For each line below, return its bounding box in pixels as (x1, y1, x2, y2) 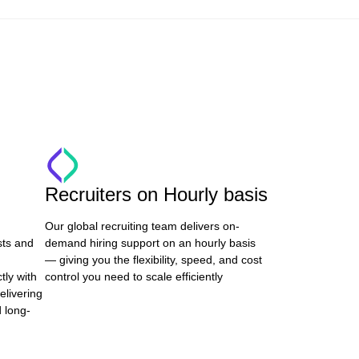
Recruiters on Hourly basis (45, 184, 268, 205)
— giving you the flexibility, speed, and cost (45, 253, 262, 266)
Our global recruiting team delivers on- (45, 220, 240, 232)
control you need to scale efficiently (45, 270, 223, 283)
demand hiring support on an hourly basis (45, 236, 256, 249)
